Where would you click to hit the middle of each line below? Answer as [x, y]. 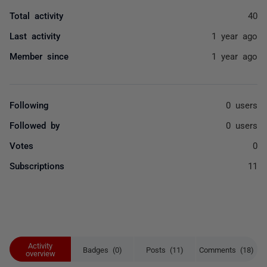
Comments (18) [227, 249]
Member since [39, 56]
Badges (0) [102, 249]
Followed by [35, 125]
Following [29, 105]
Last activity [35, 35]
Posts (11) [164, 249]
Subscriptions [37, 165]
